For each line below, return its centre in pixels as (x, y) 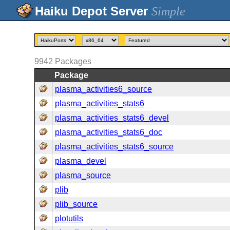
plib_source (76, 204)
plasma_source (83, 175)
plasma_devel (81, 161)
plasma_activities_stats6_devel (112, 118)
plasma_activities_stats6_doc (109, 132)
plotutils (69, 218)
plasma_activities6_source (104, 89)
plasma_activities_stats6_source (114, 147)
